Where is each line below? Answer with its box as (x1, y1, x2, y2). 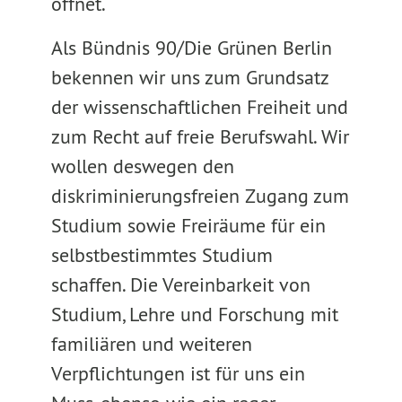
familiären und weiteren (50, 331, 252, 356)
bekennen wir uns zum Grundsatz (50, 65, 328, 90)
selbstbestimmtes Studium (50, 242, 273, 267)
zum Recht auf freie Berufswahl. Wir (50, 124, 349, 149)
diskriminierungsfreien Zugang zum (50, 183, 349, 208)
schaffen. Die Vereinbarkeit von (50, 272, 310, 297)
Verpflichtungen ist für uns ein (50, 361, 305, 386)
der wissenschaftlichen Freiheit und (50, 94, 348, 119)
